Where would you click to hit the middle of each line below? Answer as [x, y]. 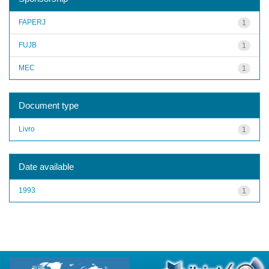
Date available [46, 166]
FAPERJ [32, 22]
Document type [49, 105]
